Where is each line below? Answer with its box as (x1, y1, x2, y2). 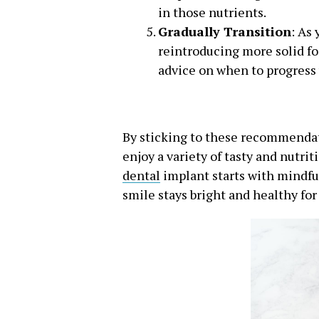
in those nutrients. (158, 4, 266, 21)
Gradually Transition (158, 23, 291, 40)
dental (122, 167, 160, 184)
